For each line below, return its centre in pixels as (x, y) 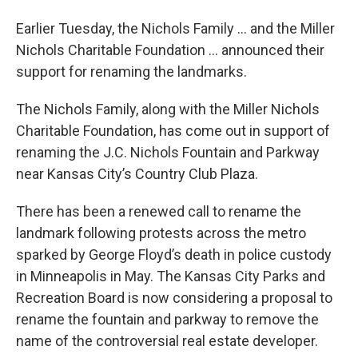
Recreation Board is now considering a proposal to (174, 298)
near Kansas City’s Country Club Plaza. (137, 174)
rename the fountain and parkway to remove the (167, 320)
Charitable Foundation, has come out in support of (173, 131)
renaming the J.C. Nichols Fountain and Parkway (168, 153)
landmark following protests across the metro (161, 233)
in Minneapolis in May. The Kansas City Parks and (171, 276)
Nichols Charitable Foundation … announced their (170, 50)
